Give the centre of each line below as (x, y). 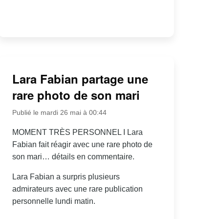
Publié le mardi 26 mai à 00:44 (59, 112)
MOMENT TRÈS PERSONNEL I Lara (77, 132)
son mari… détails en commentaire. (73, 156)
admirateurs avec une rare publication (77, 189)
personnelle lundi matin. (54, 201)
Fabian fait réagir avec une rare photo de (82, 144)
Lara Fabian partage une (80, 78)
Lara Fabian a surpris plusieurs (66, 176)
